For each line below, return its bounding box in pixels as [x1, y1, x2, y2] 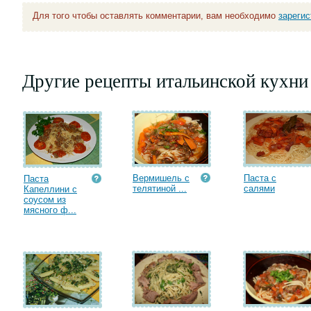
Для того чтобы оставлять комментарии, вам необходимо [33, 10, 278, 21]
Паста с [244, 173, 276, 183]
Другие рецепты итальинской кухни [22, 68, 308, 93]
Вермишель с [133, 173, 190, 183]
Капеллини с [24, 184, 77, 194]
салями [244, 183, 275, 194]
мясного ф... [24, 205, 76, 215]
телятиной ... [133, 183, 187, 194]
